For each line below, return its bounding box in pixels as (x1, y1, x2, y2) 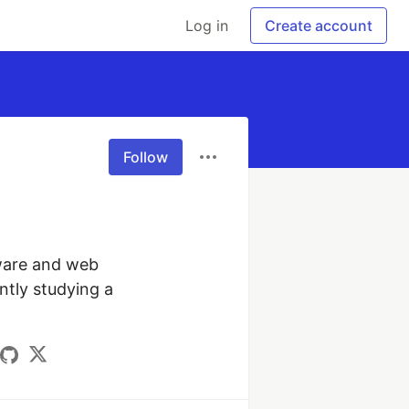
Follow (123, 148, 168, 166)
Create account (265, 16, 372, 35)
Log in (185, 16, 228, 35)
